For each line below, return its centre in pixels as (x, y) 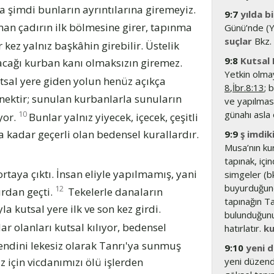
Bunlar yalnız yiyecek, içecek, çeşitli (113, 117)
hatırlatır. (244, 228)
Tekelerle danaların (114, 191)
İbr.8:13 (248, 87)
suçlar (238, 41)
